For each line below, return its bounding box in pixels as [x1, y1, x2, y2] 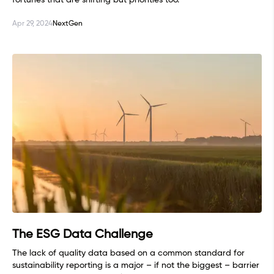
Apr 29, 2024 [12, 20, 53, 28]
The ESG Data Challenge [12, 229, 153, 242]
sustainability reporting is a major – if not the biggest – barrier [12, 261, 259, 270]
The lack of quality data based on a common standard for [12, 249, 245, 258]
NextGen [53, 20, 83, 28]
